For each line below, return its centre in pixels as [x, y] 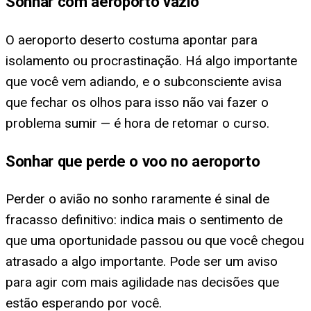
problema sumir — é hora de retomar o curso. [137, 123]
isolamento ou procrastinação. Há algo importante [151, 60]
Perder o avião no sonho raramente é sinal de [137, 199]
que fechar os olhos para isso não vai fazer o [137, 102]
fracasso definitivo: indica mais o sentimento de [144, 219]
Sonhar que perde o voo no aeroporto [133, 161]
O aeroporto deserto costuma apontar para [132, 40]
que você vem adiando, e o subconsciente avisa [144, 81]
